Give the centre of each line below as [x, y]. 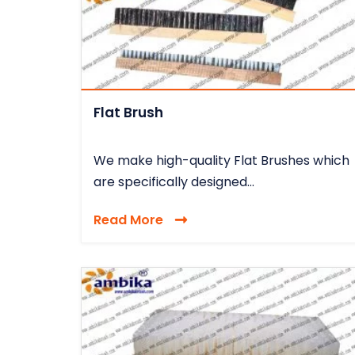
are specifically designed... [174, 181]
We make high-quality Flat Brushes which [221, 160]
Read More [128, 219]
